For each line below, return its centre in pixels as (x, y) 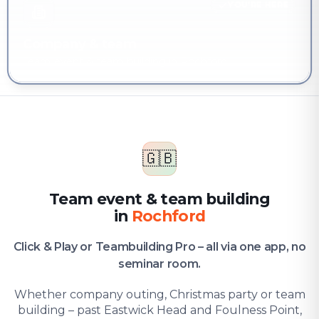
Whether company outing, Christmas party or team (159, 294)
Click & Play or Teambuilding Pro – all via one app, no (159, 247)
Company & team (80, 45)
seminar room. (159, 264)
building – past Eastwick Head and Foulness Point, (159, 310)
